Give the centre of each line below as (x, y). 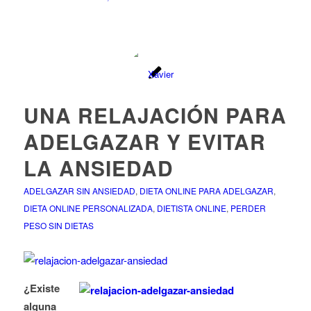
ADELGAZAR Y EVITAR (144, 142)
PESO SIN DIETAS (58, 226)
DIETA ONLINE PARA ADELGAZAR (206, 191)
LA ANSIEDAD (98, 168)
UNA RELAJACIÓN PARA (155, 115)
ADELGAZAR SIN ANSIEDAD (79, 191)
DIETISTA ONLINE (191, 208)
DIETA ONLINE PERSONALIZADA (88, 208)
